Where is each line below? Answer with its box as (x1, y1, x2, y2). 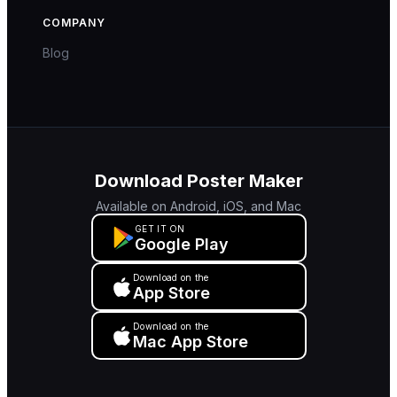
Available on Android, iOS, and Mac (96, 198, 301, 214)
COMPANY (43, 16, 105, 29)
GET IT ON (135, 222, 185, 234)
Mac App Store (133, 331, 248, 351)
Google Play (135, 234, 229, 253)
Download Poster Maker (94, 170, 303, 191)
